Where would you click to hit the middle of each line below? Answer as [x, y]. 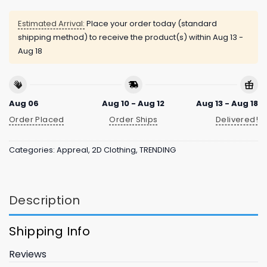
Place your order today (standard [151, 24]
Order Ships [133, 119]
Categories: [33, 150]
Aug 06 [24, 103]
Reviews [28, 254]
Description [45, 201]
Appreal [72, 150]
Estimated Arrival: [51, 24]
